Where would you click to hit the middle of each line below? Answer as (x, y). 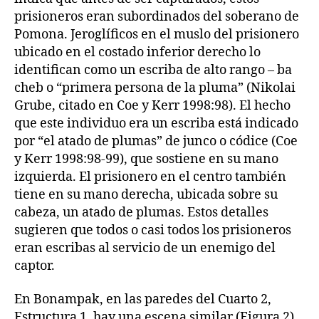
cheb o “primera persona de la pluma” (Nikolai (155, 88)
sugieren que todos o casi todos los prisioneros (153, 230)
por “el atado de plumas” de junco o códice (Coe (156, 141)
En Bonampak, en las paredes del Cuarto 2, (143, 299)
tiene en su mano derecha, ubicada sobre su (146, 194)
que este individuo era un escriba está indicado (156, 123)
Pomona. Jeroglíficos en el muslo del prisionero (157, 34)
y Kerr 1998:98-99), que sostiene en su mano (146, 159)
